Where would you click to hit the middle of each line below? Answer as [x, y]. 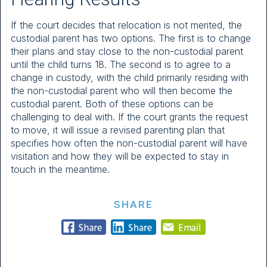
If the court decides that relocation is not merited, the [126, 25]
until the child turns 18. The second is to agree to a [121, 65]
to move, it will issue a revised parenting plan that [118, 130]
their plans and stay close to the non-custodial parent [127, 52]
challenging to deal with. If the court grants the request [129, 117]
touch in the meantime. [60, 170]
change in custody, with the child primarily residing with [130, 78]
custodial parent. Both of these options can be [112, 104]
